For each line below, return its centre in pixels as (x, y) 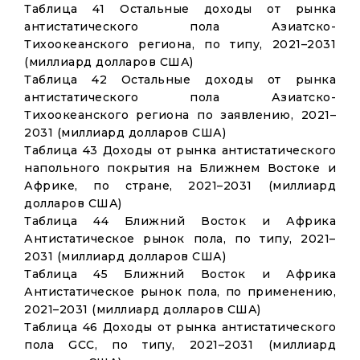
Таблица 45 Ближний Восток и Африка (180, 274)
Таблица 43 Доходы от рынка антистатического (180, 150)
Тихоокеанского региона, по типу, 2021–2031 (180, 44)
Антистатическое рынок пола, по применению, (180, 292)
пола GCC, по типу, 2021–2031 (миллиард (180, 345)
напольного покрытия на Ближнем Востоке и (180, 168)
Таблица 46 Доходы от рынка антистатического (180, 327)
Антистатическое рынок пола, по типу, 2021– (180, 239)
